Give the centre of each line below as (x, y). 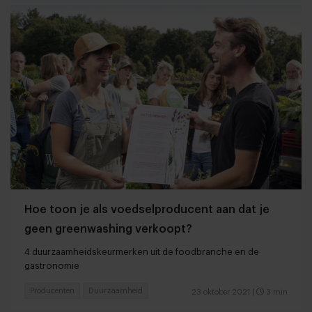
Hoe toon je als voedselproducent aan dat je (147, 209)
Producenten (52, 290)
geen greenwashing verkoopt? (108, 229)
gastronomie (52, 265)
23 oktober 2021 (221, 292)
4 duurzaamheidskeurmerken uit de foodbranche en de (142, 251)
